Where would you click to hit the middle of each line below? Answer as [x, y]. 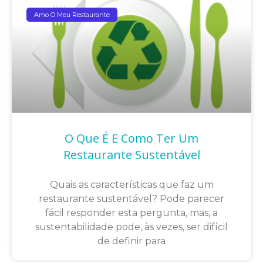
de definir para [131, 241]
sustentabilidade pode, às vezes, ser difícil [131, 227]
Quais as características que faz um [131, 185]
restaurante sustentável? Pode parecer [131, 199]
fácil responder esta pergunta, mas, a [131, 213]
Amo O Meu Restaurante [72, 14]
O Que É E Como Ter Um [131, 139]
